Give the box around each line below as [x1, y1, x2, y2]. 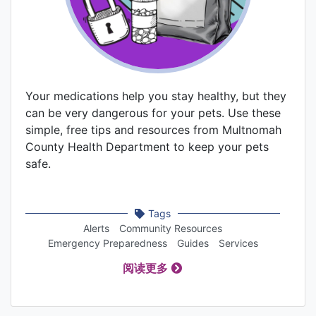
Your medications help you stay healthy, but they [25, 88, 286, 103]
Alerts [83, 221, 109, 234]
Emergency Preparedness [47, 236, 167, 249]
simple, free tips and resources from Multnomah [25, 122, 281, 137]
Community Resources [119, 221, 222, 234]
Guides [176, 236, 209, 249]
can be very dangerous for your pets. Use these [25, 105, 281, 120]
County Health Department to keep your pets [25, 139, 269, 154]
